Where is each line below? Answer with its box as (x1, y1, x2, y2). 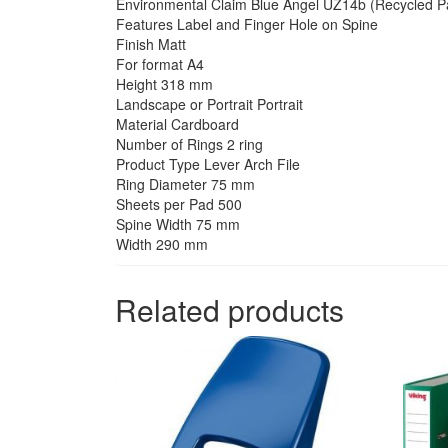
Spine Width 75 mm (116, 214, 240, 235)
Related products (115, 288, 344, 332)
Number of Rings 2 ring (116, 134, 263, 155)
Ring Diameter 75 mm (116, 174, 255, 195)
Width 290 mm (116, 234, 208, 255)
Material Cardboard (116, 114, 239, 135)
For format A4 (116, 54, 204, 75)
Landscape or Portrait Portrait (116, 94, 303, 115)
